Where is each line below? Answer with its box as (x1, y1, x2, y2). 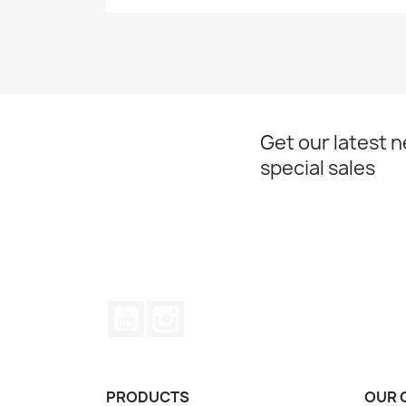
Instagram (184, 299, 256, 320)
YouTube (144, 299, 205, 320)
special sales (260, 154, 375, 181)
